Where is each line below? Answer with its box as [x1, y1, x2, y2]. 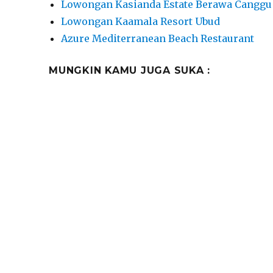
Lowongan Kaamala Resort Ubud [61, 15, 221, 27]
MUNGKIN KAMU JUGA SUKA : [49, 64, 211, 76]
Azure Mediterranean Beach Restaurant [61, 32, 255, 44]
